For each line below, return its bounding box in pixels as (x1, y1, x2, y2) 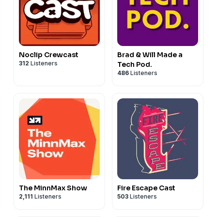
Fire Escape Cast (117, 183, 175, 192)
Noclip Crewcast (19, 50, 78, 59)
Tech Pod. (117, 60, 152, 69)
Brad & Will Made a (117, 50, 183, 59)
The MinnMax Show (19, 183, 87, 192)
